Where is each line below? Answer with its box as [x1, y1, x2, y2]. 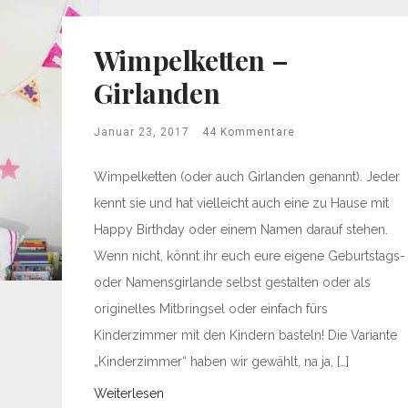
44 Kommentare [201, 126, 295, 138]
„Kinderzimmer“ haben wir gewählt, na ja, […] [93, 354, 349, 369]
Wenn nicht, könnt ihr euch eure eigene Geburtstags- [93, 249, 405, 263]
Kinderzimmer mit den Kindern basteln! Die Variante [93, 328, 397, 342]
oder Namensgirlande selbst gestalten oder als [93, 275, 371, 290]
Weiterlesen [93, 386, 164, 401]
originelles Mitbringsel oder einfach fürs [93, 301, 328, 316]
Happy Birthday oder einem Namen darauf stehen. [93, 222, 388, 237]
